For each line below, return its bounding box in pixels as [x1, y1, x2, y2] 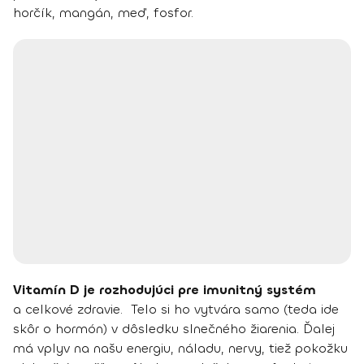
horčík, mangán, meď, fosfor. [13, 3, 193, 21]
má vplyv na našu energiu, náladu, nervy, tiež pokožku [13, 339, 348, 357]
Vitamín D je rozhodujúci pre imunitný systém [13, 280, 316, 298]
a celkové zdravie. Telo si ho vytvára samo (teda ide [13, 300, 339, 318]
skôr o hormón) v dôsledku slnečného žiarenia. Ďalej [13, 319, 335, 337]
